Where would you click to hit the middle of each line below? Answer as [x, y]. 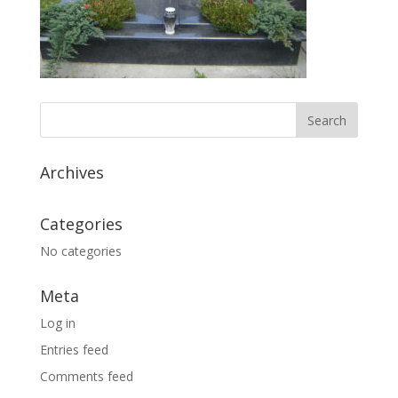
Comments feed [86, 376]
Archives [72, 172]
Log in [57, 323]
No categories [80, 251]
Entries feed [74, 350]
